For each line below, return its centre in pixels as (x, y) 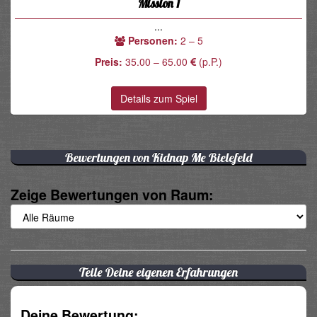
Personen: (152, 41)
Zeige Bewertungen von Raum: (112, 195)
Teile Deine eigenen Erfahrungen (158, 272)
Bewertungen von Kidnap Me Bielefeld (158, 157)
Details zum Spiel (158, 99)
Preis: (109, 62)
